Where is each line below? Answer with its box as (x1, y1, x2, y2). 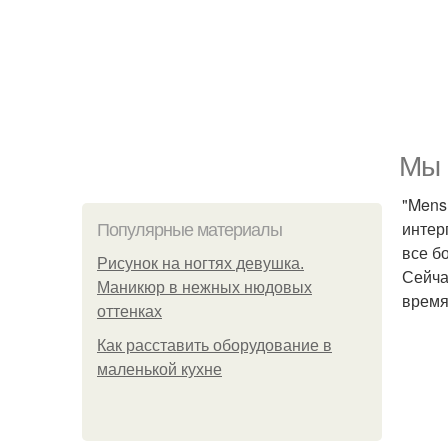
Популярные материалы (97, 220, 282, 240)
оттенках (97, 303, 162, 320)
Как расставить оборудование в (97, 337, 332, 354)
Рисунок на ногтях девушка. (97, 255, 304, 272)
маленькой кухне (97, 361, 222, 378)
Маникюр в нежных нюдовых (97, 279, 312, 296)
